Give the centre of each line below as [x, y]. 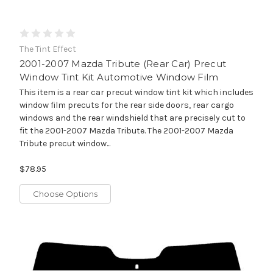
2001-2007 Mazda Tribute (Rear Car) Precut [123, 63]
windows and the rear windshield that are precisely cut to [132, 118]
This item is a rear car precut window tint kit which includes [136, 92]
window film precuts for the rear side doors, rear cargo [126, 105]
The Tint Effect [48, 49]
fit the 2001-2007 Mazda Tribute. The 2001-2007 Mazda [126, 130]
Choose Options [65, 193]
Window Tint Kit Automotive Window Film [119, 77]
